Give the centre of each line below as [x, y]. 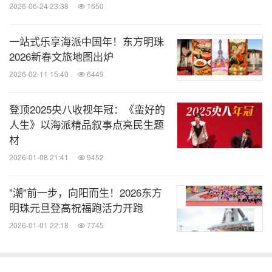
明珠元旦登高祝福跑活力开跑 [76, 207]
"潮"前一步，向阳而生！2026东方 [86, 192]
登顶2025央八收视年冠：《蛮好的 [87, 109]
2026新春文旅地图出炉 [61, 56]
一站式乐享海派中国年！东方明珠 [87, 41]
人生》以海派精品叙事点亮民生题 [87, 124]
